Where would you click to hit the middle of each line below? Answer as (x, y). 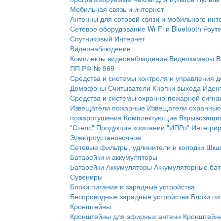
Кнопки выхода (177, 88)
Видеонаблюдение (100, 48)
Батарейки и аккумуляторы (114, 157)
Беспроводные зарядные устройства (129, 196)
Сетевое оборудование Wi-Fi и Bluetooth (136, 29)
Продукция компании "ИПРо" (143, 127)
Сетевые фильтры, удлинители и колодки (137, 147)
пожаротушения (96, 117)
